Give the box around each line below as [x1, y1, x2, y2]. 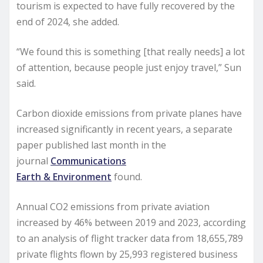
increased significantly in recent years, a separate [16, 122, 232, 136]
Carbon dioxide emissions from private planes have [16, 106, 242, 120]
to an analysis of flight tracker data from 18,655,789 [16, 231, 243, 245]
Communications [50, 154, 126, 167]
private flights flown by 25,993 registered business [16, 247, 238, 261]
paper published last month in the [16, 138, 166, 151]
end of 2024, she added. [16, 15, 119, 28]
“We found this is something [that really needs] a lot [16, 45, 245, 58]
